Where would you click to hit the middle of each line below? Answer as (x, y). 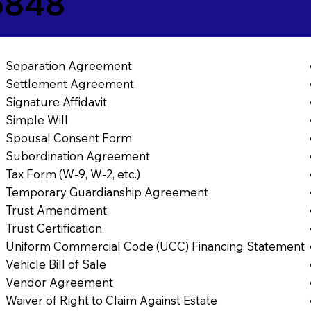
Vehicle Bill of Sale (56, 264)
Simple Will (37, 120)
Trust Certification (54, 228)
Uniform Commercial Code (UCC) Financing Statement (155, 246)
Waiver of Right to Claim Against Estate (112, 301)
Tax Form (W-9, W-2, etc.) (73, 174)
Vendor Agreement (60, 283)
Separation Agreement (69, 66)
